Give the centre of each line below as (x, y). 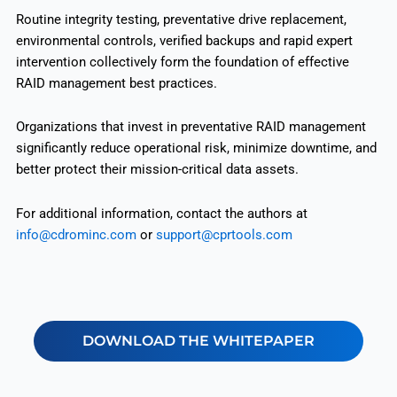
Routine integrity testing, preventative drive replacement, (181, 19)
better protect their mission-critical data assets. (157, 170)
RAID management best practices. (116, 83)
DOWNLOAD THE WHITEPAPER (198, 341)
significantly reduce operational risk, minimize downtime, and (196, 148)
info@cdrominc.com (76, 234)
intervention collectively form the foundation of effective (182, 62)
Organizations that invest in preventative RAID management (191, 127)
